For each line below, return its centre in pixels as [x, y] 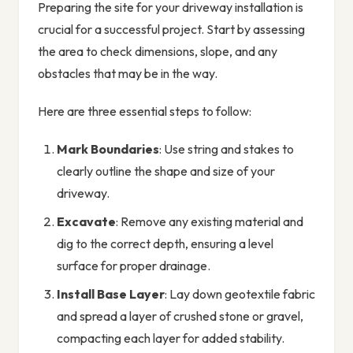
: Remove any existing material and [210, 222]
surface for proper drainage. [134, 266]
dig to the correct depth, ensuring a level [165, 244]
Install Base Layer [111, 294]
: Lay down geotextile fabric [240, 294]
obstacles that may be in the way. [128, 74]
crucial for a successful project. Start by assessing [171, 30]
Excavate [86, 222]
